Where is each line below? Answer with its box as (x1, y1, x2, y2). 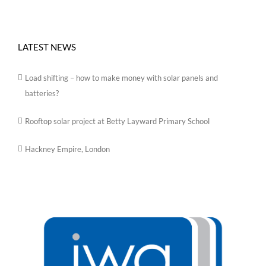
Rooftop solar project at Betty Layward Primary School (25, 116, 210, 126)
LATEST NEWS (18, 41, 76, 52)
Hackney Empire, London (25, 144, 110, 154)
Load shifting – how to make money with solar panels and (25, 72, 218, 83)
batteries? (25, 88, 59, 98)
